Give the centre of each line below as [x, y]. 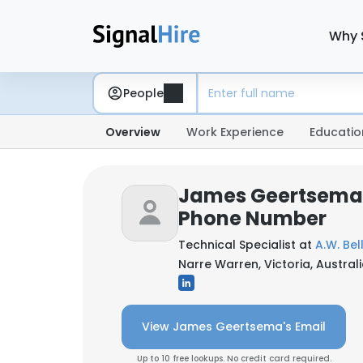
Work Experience [235, 132]
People [143, 93]
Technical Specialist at [247, 245]
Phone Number [252, 218]
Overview [133, 132]
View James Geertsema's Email [234, 327]
